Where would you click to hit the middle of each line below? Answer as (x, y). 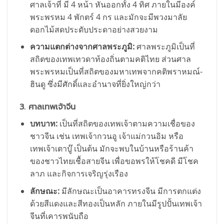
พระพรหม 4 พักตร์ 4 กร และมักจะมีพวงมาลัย (108, 17)
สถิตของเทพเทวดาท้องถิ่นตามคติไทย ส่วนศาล (110, 59)
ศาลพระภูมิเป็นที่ (164, 47)
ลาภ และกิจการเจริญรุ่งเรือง (79, 174)
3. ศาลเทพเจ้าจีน (47, 107)
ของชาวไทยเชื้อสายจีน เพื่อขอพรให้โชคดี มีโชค (114, 161)
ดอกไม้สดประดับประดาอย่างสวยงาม (94, 29)
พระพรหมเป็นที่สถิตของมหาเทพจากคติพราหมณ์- (116, 72)
